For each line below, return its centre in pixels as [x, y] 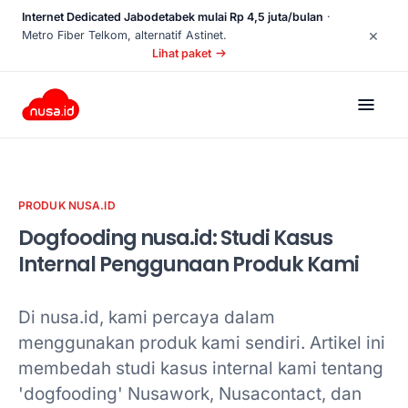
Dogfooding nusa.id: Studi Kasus [175, 238]
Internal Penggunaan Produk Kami [189, 264]
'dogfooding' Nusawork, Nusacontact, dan [190, 394]
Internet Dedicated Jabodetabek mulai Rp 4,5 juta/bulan [173, 17]
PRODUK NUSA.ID [67, 205]
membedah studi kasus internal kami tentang [201, 368]
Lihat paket [182, 53]
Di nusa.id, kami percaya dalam [147, 317]
